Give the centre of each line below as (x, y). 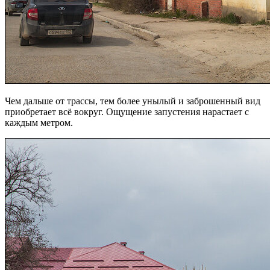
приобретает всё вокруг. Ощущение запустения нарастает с (127, 112)
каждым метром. (39, 123)
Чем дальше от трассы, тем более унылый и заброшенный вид (133, 101)
